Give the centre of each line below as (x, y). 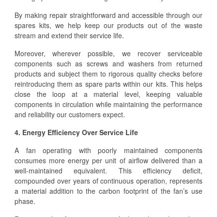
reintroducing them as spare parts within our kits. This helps (108, 84)
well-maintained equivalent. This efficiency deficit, (108, 170)
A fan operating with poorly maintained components (108, 150)
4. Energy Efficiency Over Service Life (76, 132)
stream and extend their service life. (69, 35)
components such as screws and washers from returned (108, 63)
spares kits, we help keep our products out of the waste (108, 25)
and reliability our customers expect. (70, 114)
